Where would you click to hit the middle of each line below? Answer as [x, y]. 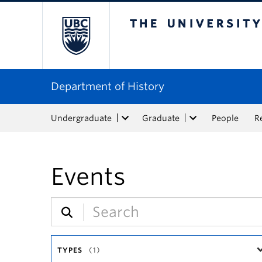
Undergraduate [81, 118]
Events [88, 177]
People [225, 118]
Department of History [108, 86]
